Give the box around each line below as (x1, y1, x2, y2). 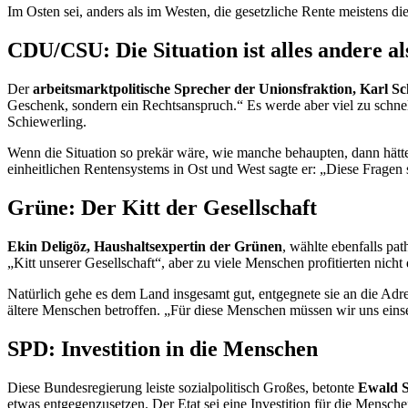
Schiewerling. (7, 114, 87, 130)
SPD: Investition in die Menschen (7, 336, 318, 361)
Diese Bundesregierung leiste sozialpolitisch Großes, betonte (7, 379, 358, 395)
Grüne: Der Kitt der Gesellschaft (7, 196, 317, 220)
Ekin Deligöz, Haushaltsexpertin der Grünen (7, 239, 282, 255)
